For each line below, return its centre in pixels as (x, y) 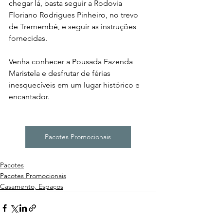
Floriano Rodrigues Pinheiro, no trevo (74, 15)
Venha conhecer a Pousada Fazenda (72, 61)
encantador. (29, 96)
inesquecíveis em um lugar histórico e (75, 85)
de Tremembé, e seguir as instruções (73, 26)
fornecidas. (29, 38)
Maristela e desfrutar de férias (61, 73)
